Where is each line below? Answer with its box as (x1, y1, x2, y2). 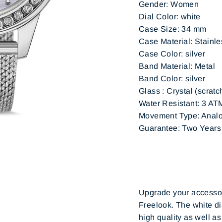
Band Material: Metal (139, 62, 215, 71)
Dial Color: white (139, 12, 201, 21)
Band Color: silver (139, 74, 206, 83)
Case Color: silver (139, 50, 206, 58)
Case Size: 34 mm (139, 25, 207, 34)
